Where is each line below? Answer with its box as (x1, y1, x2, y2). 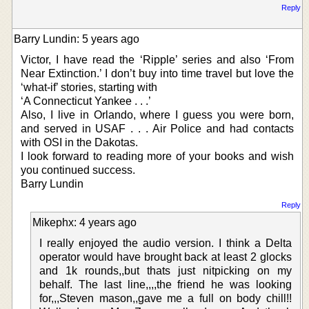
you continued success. (21, 163, 135, 176)
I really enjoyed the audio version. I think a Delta (39, 237, 292, 249)
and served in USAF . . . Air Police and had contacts (21, 122, 294, 134)
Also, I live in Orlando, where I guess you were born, (21, 108, 294, 121)
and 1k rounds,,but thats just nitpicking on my (39, 264, 292, 277)
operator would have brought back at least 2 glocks (39, 250, 292, 263)
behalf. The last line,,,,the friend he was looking (39, 278, 292, 290)
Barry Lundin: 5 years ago (14, 32, 139, 45)
